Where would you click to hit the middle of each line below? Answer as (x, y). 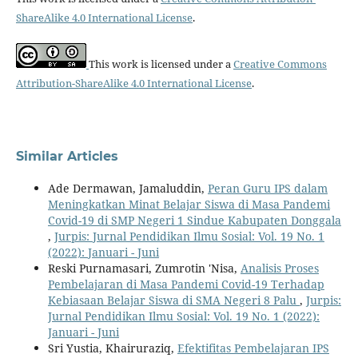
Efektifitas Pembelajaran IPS (253, 348)
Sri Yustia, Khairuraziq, (112, 348)
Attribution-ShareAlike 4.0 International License (133, 84)
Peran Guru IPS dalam (267, 189)
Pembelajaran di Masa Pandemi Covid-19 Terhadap (186, 284)
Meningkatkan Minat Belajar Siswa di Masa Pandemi (189, 205)
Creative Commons (280, 64)
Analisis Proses (279, 268)
